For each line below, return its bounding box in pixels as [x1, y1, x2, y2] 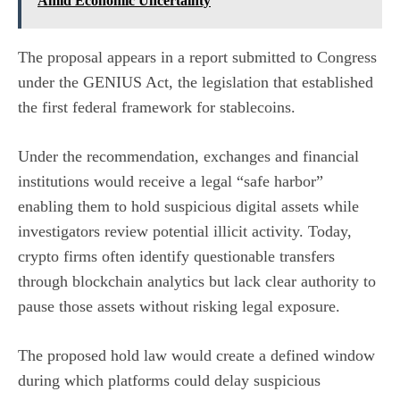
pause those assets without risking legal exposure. [18, 297, 340, 316]
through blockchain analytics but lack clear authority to [18, 272, 376, 291]
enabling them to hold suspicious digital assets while [18, 197, 359, 216]
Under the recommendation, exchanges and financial [18, 147, 359, 166]
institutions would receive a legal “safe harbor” [18, 172, 323, 191]
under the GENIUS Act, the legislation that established [18, 73, 373, 92]
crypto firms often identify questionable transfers [18, 247, 335, 266]
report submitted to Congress [189, 48, 377, 67]
